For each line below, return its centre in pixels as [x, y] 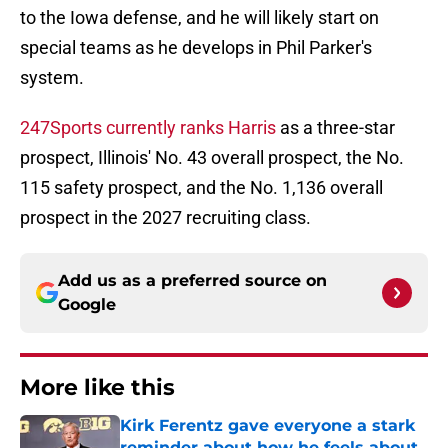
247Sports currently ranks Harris [150, 128]
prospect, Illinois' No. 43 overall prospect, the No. [212, 158]
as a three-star [337, 128]
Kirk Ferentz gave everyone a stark [267, 426]
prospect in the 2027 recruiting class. [165, 218]
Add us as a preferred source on [192, 281]
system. [52, 78]
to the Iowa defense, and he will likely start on [199, 18]
